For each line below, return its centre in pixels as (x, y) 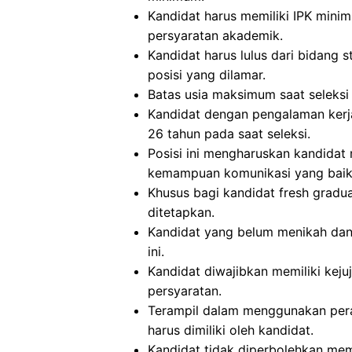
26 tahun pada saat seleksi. (229, 134)
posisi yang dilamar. (207, 75)
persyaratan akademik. (215, 35)
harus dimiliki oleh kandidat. (231, 330)
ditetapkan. (181, 212)
